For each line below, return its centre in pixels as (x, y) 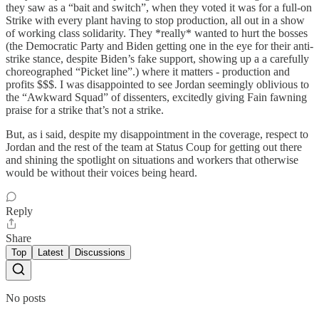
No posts (26, 298)
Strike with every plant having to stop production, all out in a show (155, 21)
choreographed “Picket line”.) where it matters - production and (148, 72)
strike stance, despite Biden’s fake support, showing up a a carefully (157, 59)
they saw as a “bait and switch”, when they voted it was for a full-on (159, 8)
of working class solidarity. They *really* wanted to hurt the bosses (157, 33)
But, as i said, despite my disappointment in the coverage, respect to (157, 135)
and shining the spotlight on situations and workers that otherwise (152, 160)
